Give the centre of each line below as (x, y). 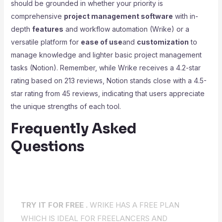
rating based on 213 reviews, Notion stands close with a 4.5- (109, 81)
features (48, 29)
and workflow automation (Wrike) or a (126, 29)
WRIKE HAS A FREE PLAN (133, 205)
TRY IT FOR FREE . (54, 205)
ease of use (101, 42)
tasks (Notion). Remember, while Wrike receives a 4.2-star (106, 68)
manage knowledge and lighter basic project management (106, 55)
